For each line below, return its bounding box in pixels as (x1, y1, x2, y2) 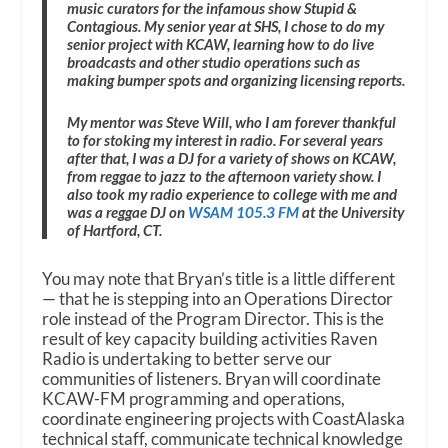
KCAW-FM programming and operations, (42, 387, 346, 409)
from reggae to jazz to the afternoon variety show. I (67, 166, 382, 185)
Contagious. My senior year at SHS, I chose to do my (67, 16, 385, 35)
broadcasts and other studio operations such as (67, 52, 361, 71)
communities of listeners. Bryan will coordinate (42, 367, 382, 389)
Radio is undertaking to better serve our (42, 347, 333, 369)
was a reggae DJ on (67, 202, 189, 221)
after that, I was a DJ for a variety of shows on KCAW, (67, 148, 397, 167)
